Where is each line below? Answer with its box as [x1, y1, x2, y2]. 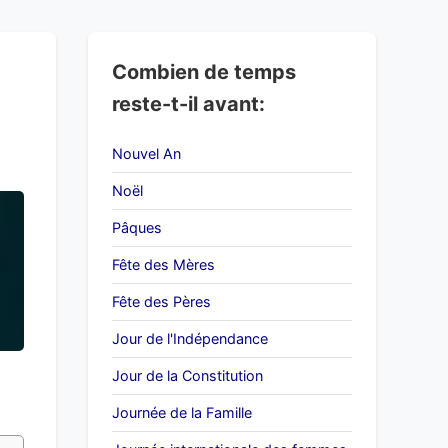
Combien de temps [112, 60, 296, 84]
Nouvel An [112, 145, 181, 162]
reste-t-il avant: [112, 92, 265, 116]
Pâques [112, 219, 162, 236]
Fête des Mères [112, 256, 215, 273]
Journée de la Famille [112, 404, 252, 421]
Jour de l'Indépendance [112, 330, 268, 347]
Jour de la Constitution [112, 367, 263, 384]
